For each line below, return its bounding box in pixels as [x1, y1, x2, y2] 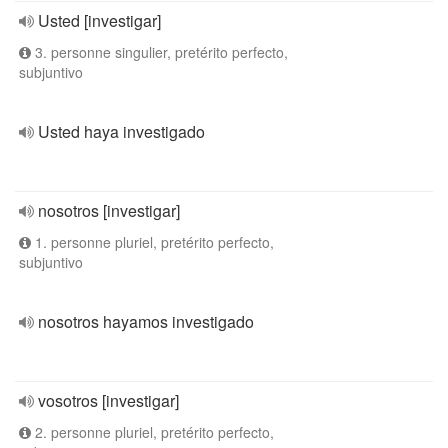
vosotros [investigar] [38, 389, 179, 412]
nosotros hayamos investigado [38, 310, 254, 333]
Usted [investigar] [38, 9, 161, 32]
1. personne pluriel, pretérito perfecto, [31, 232, 274, 252]
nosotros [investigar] [38, 199, 180, 222]
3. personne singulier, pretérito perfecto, [31, 42, 288, 62]
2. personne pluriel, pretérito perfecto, [31, 422, 274, 442]
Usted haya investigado [38, 120, 205, 143]
